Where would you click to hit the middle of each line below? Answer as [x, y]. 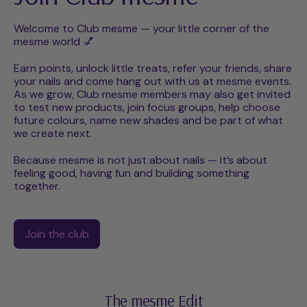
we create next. [53, 134]
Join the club [57, 234]
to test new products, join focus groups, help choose [147, 108]
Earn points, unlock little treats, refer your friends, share [153, 69]
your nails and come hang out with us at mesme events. [152, 82]
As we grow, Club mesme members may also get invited [152, 95]
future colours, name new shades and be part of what [148, 121]
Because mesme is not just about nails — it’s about [140, 160]
